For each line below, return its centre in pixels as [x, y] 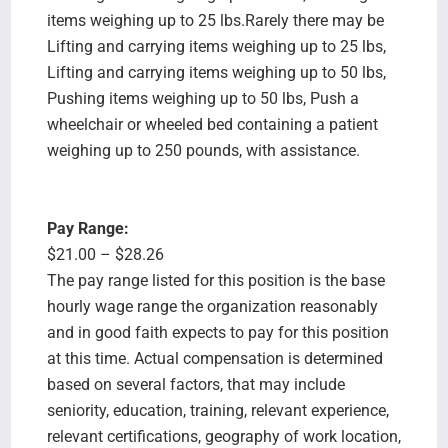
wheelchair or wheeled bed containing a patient [212, 124]
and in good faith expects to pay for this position [217, 332]
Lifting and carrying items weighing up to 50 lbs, [216, 72]
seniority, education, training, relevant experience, [217, 410]
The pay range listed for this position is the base [215, 280]
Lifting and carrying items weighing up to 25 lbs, [216, 46]
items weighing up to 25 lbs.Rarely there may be [215, 20]
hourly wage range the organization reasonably [212, 306]
